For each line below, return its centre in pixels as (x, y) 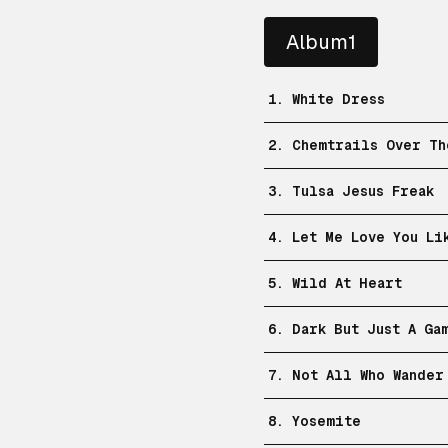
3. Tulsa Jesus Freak (351, 191)
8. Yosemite (314, 421)
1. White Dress (326, 99)
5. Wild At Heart (335, 283)
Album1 (321, 42)
